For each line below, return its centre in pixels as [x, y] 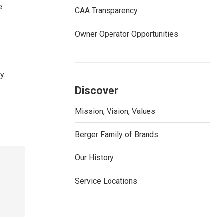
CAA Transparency [106, 11]
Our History [94, 158]
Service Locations [106, 181]
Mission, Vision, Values [115, 111]
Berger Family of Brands [117, 134]
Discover [97, 91]
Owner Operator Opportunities [127, 34]
